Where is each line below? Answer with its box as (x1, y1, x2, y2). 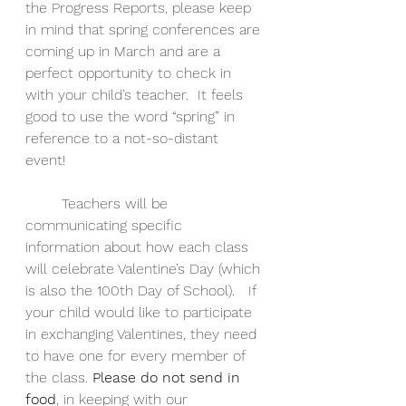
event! (25, 151, 70, 169)
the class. (25, 369, 92, 386)
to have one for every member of (25, 347, 249, 364)
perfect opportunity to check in (25, 64, 236, 82)
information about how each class (25, 238, 253, 256)
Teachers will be (25, 195, 62, 212)
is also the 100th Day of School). (25, 282, 244, 299)
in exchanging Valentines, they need (25, 325, 261, 343)
